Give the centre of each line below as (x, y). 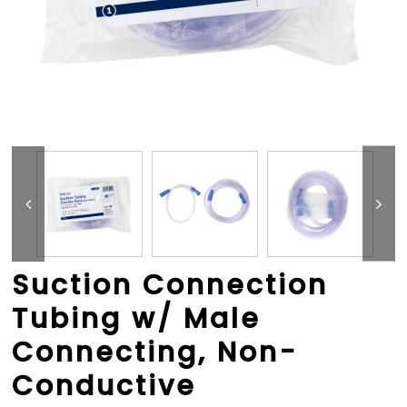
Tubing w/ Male (137, 319)
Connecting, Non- (155, 353)
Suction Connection (170, 286)
